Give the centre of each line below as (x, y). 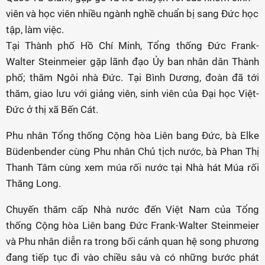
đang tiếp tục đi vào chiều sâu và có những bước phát (132, 257)
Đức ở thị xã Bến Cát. (52, 109)
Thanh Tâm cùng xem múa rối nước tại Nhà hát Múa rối (132, 167)
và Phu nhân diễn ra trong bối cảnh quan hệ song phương (132, 241)
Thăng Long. (33, 183)
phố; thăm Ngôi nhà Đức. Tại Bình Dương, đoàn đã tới (132, 77)
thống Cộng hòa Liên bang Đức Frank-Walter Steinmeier (132, 225)
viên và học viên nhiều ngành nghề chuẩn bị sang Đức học (132, 14)
